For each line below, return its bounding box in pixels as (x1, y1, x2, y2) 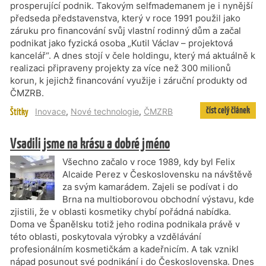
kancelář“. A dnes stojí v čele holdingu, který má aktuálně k (10, 50, 255, 61)
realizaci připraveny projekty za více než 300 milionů (10, 62, 231, 74)
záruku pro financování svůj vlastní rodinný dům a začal (10, 25, 241, 36)
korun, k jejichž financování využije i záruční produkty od (10, 75, 247, 86)
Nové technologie (71, 106, 139, 116)
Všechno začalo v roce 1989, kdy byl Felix (62, 156, 235, 167)
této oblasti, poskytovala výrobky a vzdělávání (10, 231, 201, 242)
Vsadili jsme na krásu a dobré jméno (10, 134, 170, 153)
